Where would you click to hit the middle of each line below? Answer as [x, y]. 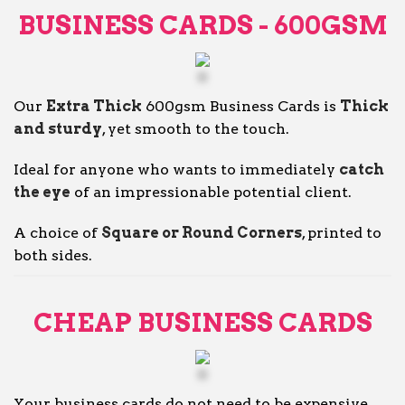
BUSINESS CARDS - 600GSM [202, 25]
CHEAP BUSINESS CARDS [202, 323]
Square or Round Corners [202, 233]
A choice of [57, 233]
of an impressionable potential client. [211, 192]
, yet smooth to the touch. [196, 129]
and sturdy [58, 129]
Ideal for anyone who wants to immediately [176, 170]
